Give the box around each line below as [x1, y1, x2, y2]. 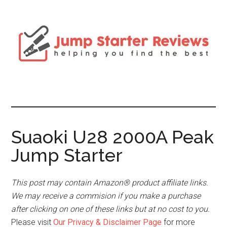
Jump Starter [11, 144, 123, 166]
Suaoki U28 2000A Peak [11, 126, 214, 147]
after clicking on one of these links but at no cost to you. [11, 204, 210, 214]
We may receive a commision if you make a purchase [11, 191, 201, 201]
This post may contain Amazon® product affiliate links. [11, 178, 209, 187]
